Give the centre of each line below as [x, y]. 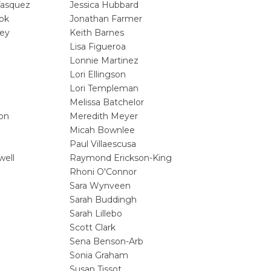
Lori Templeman [104, 89]
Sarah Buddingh [103, 200]
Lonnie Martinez [104, 61]
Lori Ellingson [98, 75]
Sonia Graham [99, 256]
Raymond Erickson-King [121, 158]
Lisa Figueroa [98, 47]
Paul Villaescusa [103, 144]
